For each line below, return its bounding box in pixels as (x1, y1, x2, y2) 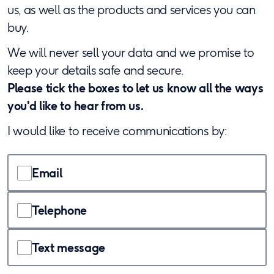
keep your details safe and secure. (7, 62, 187, 78)
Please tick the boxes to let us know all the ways (7, 80, 264, 96)
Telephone (32, 202, 87, 218)
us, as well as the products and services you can (7, 1, 256, 18)
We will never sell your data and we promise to (7, 44, 254, 61)
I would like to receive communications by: (7, 122, 227, 139)
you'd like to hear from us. (7, 97, 144, 114)
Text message (32, 239, 106, 256)
